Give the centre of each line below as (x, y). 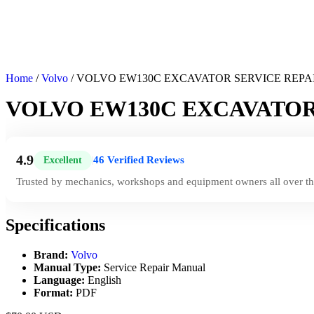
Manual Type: (67, 267)
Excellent (63, 160)
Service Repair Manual (153, 267)
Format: (53, 292)
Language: (59, 280)
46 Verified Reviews (139, 160)
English (103, 280)
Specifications (55, 225)
